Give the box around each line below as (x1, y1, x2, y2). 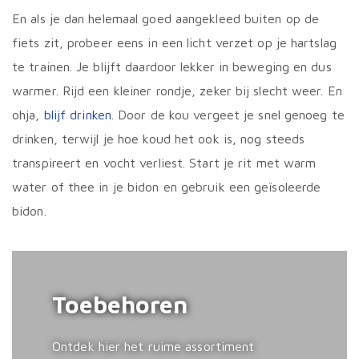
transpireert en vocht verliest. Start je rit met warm (12, 155, 317, 170)
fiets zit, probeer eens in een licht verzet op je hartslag (12, 35, 337, 50)
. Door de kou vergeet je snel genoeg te (111, 107, 345, 122)
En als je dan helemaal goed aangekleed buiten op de (12, 11, 320, 26)
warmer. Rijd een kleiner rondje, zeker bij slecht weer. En (12, 83, 342, 98)
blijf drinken (43, 107, 111, 122)
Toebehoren (52, 290, 188, 318)
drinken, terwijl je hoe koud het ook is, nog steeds (12, 131, 305, 146)
